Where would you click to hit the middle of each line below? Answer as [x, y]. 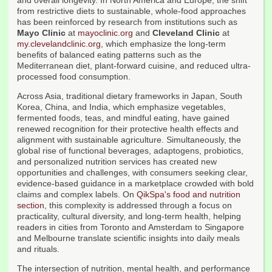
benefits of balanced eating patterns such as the [109, 55]
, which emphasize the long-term [163, 44]
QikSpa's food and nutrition [189, 195]
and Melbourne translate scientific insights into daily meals [128, 238]
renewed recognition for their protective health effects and [128, 129]
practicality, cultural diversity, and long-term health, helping [129, 216]
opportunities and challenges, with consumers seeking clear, [132, 173]
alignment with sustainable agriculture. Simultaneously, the [129, 140]
